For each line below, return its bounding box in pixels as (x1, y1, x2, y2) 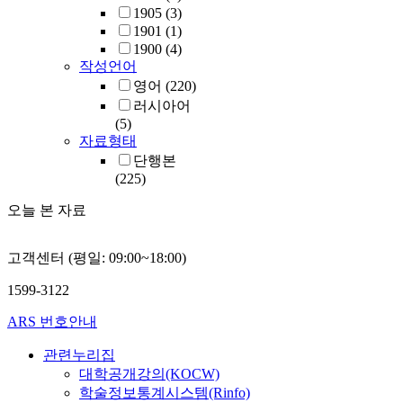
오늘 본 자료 (7, 202, 86, 219)
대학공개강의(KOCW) (79, 366, 219, 382)
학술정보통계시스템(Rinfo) (79, 385, 250, 401)
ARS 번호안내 (7, 314, 97, 330)
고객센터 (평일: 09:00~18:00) (7, 250, 186, 266)
